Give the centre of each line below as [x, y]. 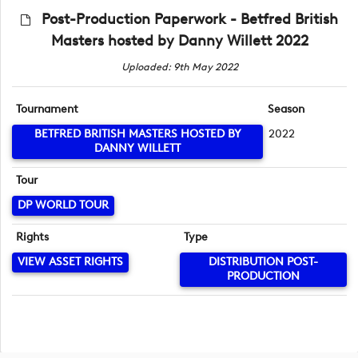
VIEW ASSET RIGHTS [70, 262]
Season [286, 109]
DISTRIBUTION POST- [263, 262]
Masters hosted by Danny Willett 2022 [179, 41]
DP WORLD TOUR [63, 205]
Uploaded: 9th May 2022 [179, 67]
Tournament [48, 109]
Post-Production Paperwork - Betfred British [190, 19]
